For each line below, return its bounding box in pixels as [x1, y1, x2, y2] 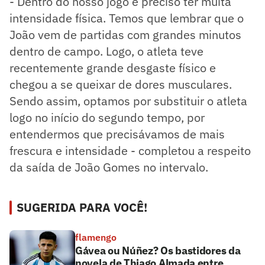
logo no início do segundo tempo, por [9, 109, 205, 126]
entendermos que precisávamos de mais [9, 126, 225, 143]
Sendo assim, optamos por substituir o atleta [9, 93, 247, 109]
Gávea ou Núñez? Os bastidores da [75, 244, 241, 258]
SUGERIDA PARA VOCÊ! [17, 199, 147, 216]
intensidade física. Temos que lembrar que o [9, 10, 244, 27]
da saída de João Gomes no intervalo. [9, 159, 208, 176]
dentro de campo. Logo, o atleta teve [9, 43, 203, 60]
